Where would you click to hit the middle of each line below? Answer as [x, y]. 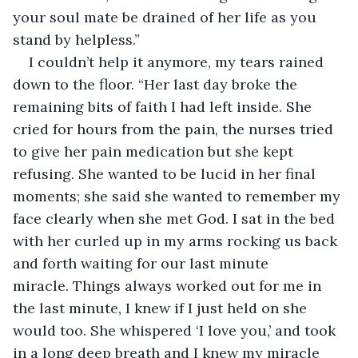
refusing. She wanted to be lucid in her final [166, 173]
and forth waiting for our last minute [143, 263]
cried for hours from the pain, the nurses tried [175, 129]
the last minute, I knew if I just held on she [162, 308]
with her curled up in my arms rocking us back [177, 241]
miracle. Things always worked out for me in [169, 285]
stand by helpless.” [76, 39]
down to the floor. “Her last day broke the [157, 84]
